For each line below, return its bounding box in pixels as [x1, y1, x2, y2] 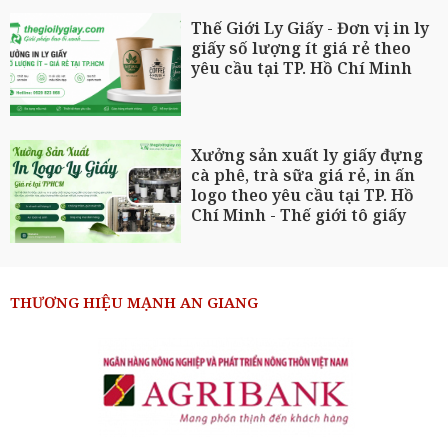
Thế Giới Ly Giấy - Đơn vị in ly [191, 17, 430, 40]
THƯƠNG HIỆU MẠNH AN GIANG [10, 291, 258, 312]
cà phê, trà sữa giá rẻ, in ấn [191, 164, 416, 187]
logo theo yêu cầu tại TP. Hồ [191, 184, 415, 207]
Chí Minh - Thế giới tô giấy [191, 204, 407, 227]
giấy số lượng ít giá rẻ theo [191, 37, 412, 60]
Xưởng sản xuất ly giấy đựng [191, 144, 424, 167]
